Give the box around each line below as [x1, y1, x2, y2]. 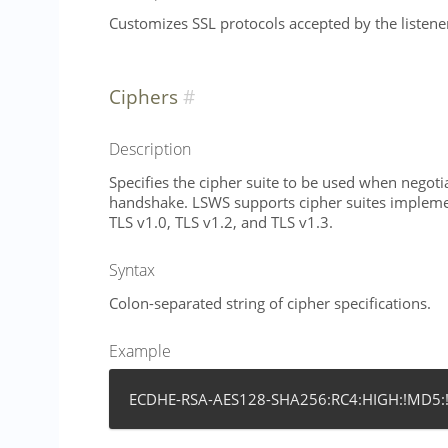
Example [109, 339, 171, 362]
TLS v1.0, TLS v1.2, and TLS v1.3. [109, 211, 333, 232]
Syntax [109, 258, 155, 281]
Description [109, 138, 191, 161]
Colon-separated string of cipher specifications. [109, 292, 431, 313]
